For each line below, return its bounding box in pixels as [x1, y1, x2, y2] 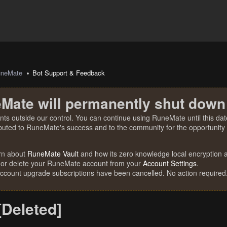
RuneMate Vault [27, 148, 79, 159]
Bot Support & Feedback [32, 68, 105, 78]
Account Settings [143, 158, 197, 168]
